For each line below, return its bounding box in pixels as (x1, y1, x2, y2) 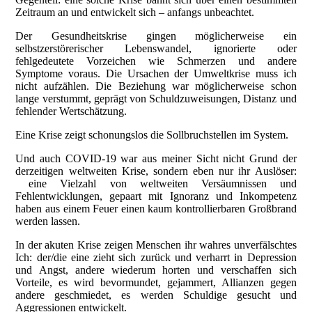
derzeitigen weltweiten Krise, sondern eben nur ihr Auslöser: (15, 165, 297, 178)
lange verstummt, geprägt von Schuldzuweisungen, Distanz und (15, 93, 297, 105)
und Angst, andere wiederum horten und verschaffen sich (15, 264, 297, 276)
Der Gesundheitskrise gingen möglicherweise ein (15, 30, 297, 42)
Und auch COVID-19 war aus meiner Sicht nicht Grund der (15, 153, 297, 165)
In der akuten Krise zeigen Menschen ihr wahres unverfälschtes (15, 239, 297, 251)
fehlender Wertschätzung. (15, 105, 127, 118)
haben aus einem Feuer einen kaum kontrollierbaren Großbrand (15, 203, 297, 215)
